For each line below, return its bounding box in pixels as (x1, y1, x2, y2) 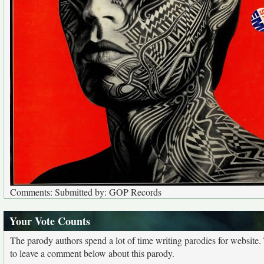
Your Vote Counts (9, 213, 90, 229)
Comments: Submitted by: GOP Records (10, 186, 161, 198)
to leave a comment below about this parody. (10, 247, 174, 259)
